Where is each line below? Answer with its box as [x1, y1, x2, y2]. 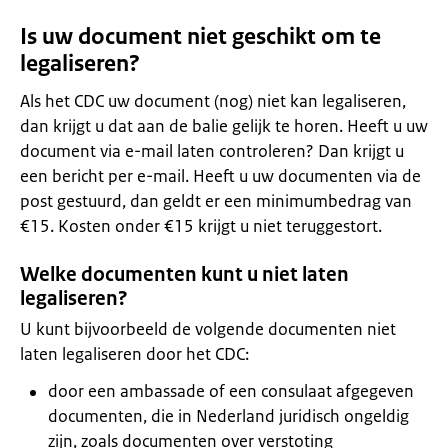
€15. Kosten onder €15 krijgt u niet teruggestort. [20, 215, 382, 237]
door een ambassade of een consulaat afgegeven [48, 380, 414, 402]
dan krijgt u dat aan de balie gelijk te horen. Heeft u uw [20, 115, 428, 137]
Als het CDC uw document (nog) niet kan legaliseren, [20, 90, 406, 112]
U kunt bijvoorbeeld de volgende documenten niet [20, 318, 396, 340]
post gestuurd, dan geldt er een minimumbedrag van [20, 190, 412, 212]
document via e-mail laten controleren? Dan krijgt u [20, 140, 404, 162]
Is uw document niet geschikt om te [20, 22, 381, 51]
